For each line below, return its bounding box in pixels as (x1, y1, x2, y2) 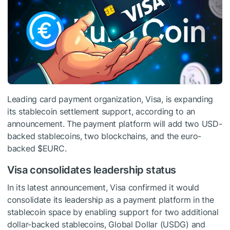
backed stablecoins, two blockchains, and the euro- (7, 131, 202, 142)
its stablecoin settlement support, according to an (7, 106, 196, 117)
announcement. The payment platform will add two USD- (7, 119, 222, 129)
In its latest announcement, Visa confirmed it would (7, 182, 199, 193)
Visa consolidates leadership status (7, 164, 176, 177)
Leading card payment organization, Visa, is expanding (7, 94, 214, 105)
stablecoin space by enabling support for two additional (7, 207, 219, 218)
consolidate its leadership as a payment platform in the (7, 195, 214, 205)
